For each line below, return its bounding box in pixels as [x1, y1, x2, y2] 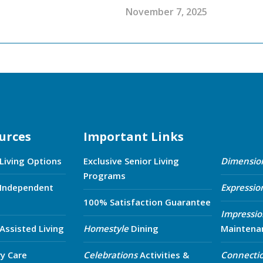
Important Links [83, 129, 184, 145]
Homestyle [83, 222, 129, 235]
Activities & [137, 249, 190, 261]
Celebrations [83, 249, 138, 261]
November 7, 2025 [126, 5, 208, 19]
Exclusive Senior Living [83, 155, 180, 167]
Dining [129, 222, 159, 235]
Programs [83, 170, 126, 182]
